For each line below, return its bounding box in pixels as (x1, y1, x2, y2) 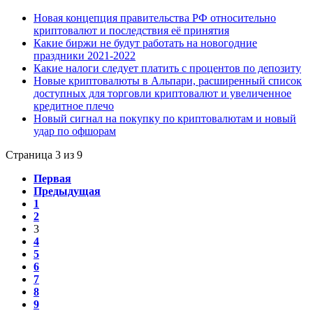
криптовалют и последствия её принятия (34, 24, 229, 37)
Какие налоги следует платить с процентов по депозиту (34, 62, 301, 75)
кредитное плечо (34, 100, 114, 112)
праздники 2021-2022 (34, 50, 136, 62)
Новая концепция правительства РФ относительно (34, 12, 276, 24)
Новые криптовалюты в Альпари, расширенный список (34, 75, 302, 87)
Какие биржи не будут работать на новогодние (34, 37, 257, 50)
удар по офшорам (34, 125, 116, 138)
